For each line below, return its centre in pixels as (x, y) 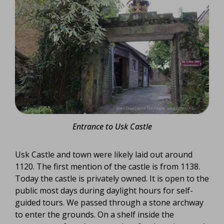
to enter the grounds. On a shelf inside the (94, 214)
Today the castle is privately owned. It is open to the (112, 178)
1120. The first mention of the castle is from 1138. (107, 166)
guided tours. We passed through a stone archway (109, 202)
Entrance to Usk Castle (112, 126)
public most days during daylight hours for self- (104, 190)
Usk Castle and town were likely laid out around (104, 154)
